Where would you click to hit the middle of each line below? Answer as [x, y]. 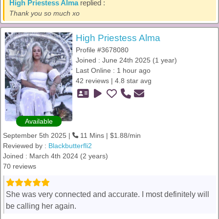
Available [39, 121]
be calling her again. [41, 206]
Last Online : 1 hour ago [113, 70]
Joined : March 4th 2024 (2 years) [55, 156]
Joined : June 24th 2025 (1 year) [126, 60]
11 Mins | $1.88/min [109, 135]
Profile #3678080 [102, 50]
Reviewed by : [26, 146]
